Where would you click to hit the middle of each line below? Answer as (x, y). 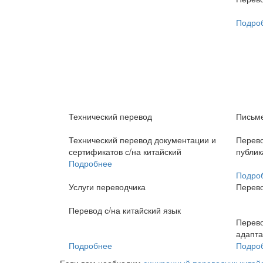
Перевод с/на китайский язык (125, 210)
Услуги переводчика (107, 187)
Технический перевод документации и (142, 140)
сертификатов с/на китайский (125, 152)
